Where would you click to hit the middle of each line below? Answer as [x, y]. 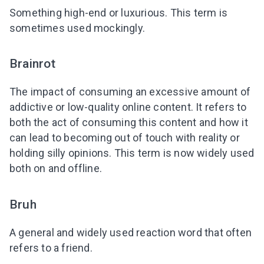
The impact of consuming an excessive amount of [130, 92]
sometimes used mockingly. [77, 28]
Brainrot [33, 64]
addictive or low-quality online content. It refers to [128, 107]
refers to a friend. [51, 247]
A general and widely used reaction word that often [131, 232]
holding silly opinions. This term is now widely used [132, 153]
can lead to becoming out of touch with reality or [125, 138]
